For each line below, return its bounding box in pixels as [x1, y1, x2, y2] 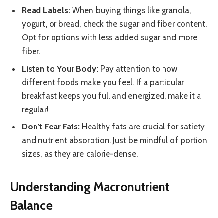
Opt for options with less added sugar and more [22, 33, 197, 43]
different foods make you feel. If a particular [22, 77, 184, 87]
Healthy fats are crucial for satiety [80, 122, 205, 132]
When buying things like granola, [70, 5, 191, 16]
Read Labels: [22, 5, 71, 16]
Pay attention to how [98, 63, 178, 73]
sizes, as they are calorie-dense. [22, 149, 138, 159]
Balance [10, 197, 53, 213]
